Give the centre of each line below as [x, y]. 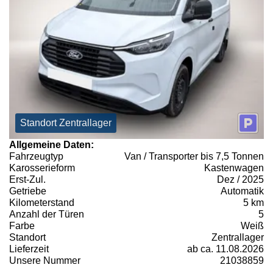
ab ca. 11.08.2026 [225, 249]
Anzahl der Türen [47, 214]
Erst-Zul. [27, 179]
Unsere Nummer [45, 260]
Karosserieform [42, 168]
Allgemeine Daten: [51, 144]
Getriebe [28, 191]
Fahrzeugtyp [36, 156]
